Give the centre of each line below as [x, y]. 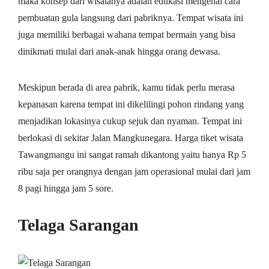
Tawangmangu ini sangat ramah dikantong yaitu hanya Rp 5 [132, 155]
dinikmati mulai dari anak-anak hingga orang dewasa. [119, 52]
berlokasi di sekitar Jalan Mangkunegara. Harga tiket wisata [131, 138]
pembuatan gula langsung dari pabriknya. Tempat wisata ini [131, 18]
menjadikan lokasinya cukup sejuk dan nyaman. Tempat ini [130, 121]
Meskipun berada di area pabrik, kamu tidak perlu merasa [126, 88]
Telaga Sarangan [78, 225]
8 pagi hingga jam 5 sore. [66, 189]
